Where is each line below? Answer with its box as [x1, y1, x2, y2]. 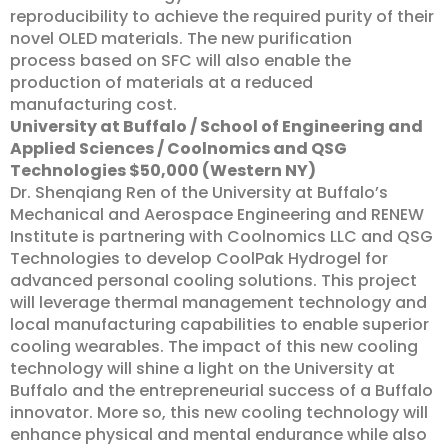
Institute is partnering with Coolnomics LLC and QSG [10, 225, 433, 248]
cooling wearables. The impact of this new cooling [10, 335, 418, 358]
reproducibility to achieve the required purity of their [10, 5, 434, 28]
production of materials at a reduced [10, 71, 313, 94]
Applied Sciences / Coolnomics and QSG [10, 137, 347, 160]
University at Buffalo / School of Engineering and [10, 115, 423, 138]
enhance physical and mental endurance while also [10, 423, 427, 446]
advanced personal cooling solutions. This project [10, 269, 417, 292]
